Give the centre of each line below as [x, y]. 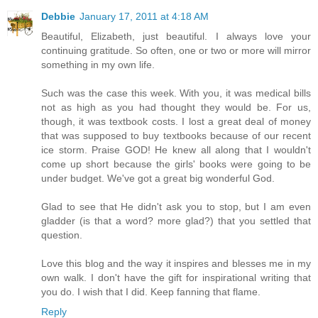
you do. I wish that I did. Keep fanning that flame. [151, 291]
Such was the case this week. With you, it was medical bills [176, 93]
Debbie [58, 16]
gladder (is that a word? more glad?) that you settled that [176, 220]
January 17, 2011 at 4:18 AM [144, 16]
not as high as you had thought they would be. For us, [176, 107]
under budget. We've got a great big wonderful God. [158, 178]
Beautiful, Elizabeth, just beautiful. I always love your [176, 36]
